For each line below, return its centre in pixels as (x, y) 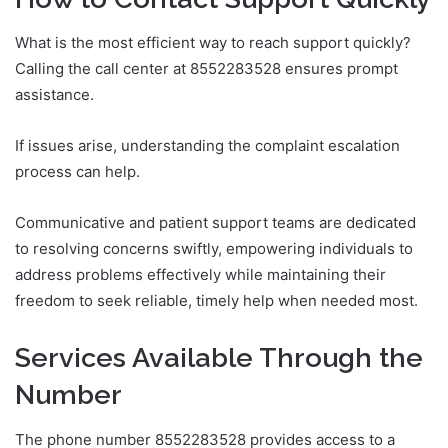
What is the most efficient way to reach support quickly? (213, 43)
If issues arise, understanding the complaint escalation (207, 146)
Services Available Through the (219, 358)
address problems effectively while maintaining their (200, 275)
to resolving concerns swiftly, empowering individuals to (214, 249)
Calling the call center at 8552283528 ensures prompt (206, 69)
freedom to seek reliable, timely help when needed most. (216, 301)
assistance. (54, 95)
